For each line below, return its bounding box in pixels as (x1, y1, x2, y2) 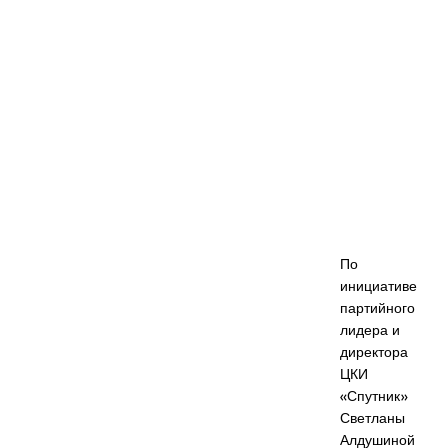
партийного (340, 297, 415, 320)
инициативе (340, 275, 417, 298)
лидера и (340, 319, 400, 342)
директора (340, 341, 408, 364)
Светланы (340, 407, 405, 430)
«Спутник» (340, 385, 409, 408)
